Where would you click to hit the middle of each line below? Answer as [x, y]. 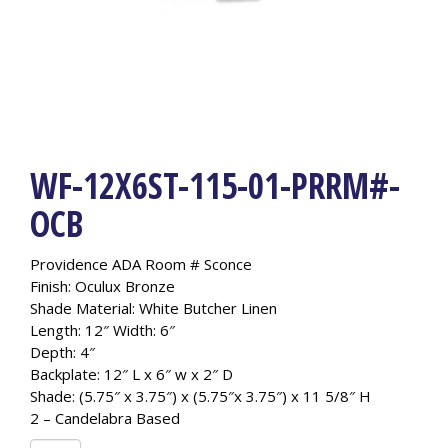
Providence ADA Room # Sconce [141, 263]
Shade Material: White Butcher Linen [153, 307]
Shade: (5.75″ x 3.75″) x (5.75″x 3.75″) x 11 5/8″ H [200, 395]
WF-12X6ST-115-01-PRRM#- [215, 185]
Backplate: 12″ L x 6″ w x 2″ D [131, 373]
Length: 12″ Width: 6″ [102, 329]
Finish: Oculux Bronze [102, 285]
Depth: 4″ [62, 351]
